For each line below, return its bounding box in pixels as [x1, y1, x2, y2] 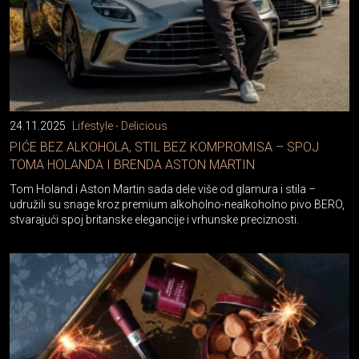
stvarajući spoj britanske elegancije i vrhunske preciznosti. [10, 213, 299, 227]
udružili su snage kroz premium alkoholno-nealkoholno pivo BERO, [10, 198, 345, 212]
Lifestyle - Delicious [72, 119, 167, 133]
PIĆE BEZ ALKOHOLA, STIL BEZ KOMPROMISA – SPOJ [10, 139, 319, 155]
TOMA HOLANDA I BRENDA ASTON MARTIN [10, 157, 255, 173]
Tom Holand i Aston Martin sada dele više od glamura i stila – [10, 183, 316, 196]
